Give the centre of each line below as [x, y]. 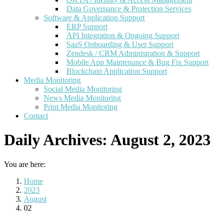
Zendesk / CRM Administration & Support [133, 53]
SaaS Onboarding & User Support [120, 44]
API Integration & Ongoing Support [123, 35]
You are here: [25, 164]
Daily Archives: [57, 140]
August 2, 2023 [161, 140]
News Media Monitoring [82, 98]
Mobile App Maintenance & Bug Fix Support [138, 62]
